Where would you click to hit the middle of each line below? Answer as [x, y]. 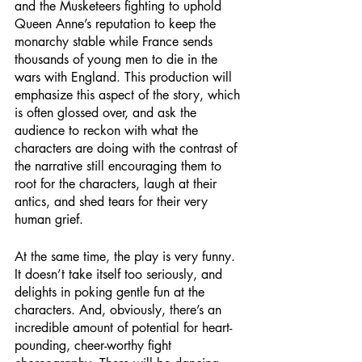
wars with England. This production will [125, 77]
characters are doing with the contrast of [128, 148]
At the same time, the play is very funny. [127, 257]
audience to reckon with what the [108, 130]
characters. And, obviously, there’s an [120, 310]
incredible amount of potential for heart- [123, 328]
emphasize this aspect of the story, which [129, 95]
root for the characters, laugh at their [118, 184]
